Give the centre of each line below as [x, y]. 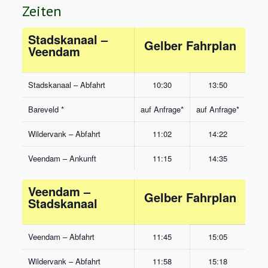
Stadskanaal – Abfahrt [67, 85]
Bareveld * [46, 109]
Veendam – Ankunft [63, 158]
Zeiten [42, 11]
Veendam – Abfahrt [62, 237]
